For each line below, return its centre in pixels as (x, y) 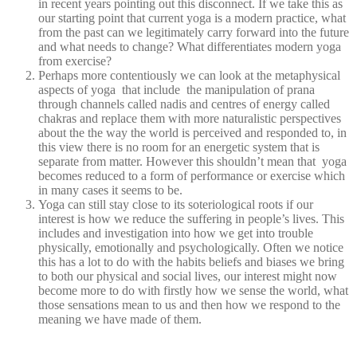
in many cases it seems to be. (110, 190)
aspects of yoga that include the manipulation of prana (177, 89)
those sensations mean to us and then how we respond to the (189, 304)
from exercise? (75, 61)
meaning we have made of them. (120, 319)
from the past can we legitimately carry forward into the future (194, 32)
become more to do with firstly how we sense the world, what (193, 290)
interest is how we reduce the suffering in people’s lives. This (191, 218)
